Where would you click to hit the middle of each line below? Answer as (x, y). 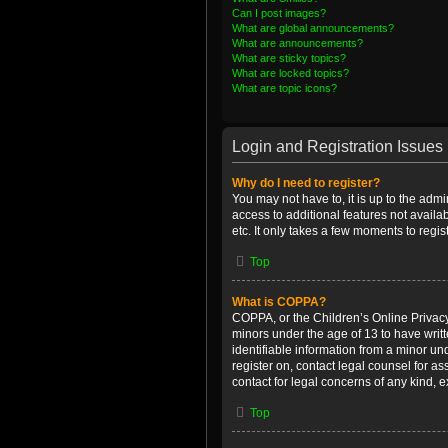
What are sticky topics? (289, 58)
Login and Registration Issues (337, 146)
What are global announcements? (313, 28)
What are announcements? (297, 43)
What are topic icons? (284, 88)
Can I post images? (279, 13)
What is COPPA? (279, 302)
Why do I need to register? (306, 183)
